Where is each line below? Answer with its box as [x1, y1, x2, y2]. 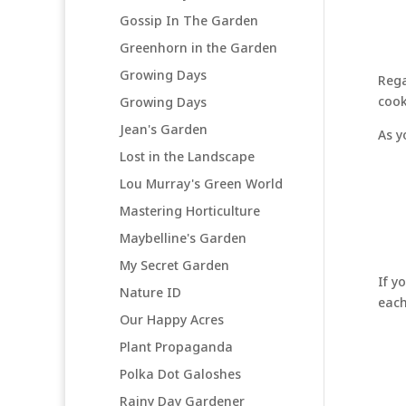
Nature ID [120, 283, 181, 301]
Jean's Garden [120, 120, 208, 138]
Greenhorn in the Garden [120, 38, 277, 56]
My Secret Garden [120, 256, 229, 274]
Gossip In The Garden [120, 11, 258, 29]
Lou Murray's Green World [120, 174, 283, 192]
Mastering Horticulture [120, 201, 260, 219]
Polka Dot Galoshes [120, 364, 241, 382]
